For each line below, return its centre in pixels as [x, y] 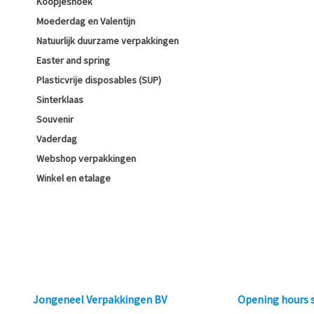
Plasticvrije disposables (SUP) [99, 80]
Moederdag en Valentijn [86, 21]
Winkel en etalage [74, 178]
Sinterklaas [60, 100]
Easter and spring [73, 60]
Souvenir [55, 119]
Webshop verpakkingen [86, 158]
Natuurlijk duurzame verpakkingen [108, 41]
